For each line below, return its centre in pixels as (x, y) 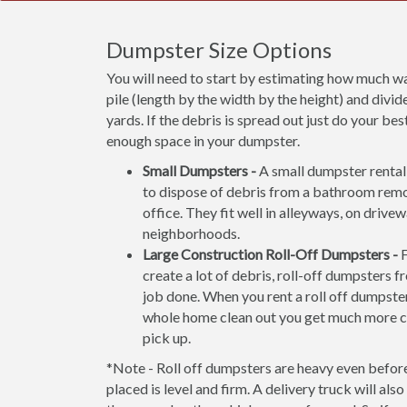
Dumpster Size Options (219, 50)
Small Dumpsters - (199, 170)
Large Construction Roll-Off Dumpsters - (270, 254)
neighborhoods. (191, 233)
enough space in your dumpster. (203, 140)
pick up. (167, 338)
